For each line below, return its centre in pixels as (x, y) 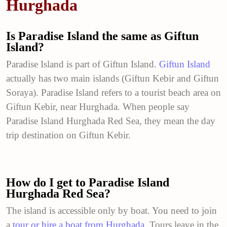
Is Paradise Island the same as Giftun (102, 36)
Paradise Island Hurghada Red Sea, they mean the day (111, 121)
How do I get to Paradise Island (88, 182)
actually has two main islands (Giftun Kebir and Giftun (112, 78)
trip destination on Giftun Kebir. (68, 135)
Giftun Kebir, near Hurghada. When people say (98, 106)
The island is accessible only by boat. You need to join (111, 210)
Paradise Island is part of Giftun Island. (83, 64)
